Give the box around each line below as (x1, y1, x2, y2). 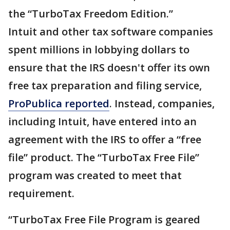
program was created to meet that (8, 168, 182, 182)
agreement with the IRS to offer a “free (8, 132, 201, 146)
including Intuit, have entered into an (8, 114, 197, 128)
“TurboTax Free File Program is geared (8, 213, 200, 226)
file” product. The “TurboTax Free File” (8, 150, 199, 164)
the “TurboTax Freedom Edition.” (8, 7, 176, 21)
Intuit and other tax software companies (8, 25, 213, 39)
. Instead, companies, (109, 97, 215, 110)
